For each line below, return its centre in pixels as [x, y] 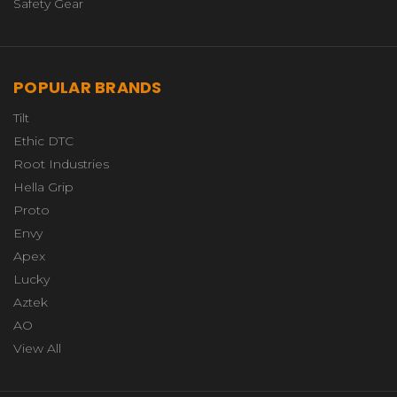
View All [37, 348]
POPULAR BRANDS [88, 87]
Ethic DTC [43, 140]
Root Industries [61, 163]
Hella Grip [43, 187]
